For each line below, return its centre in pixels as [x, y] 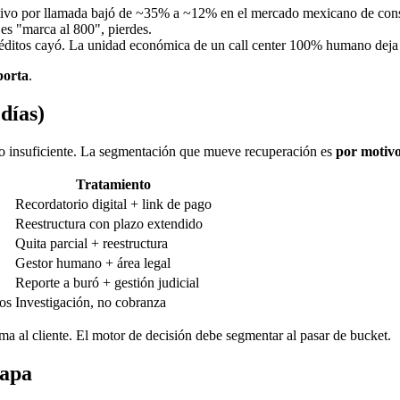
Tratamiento [113, 185]
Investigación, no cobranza [91, 303]
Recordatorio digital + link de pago [113, 204]
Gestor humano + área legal [93, 263]
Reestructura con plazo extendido [109, 224]
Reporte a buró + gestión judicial [107, 283]
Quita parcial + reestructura [92, 244]
